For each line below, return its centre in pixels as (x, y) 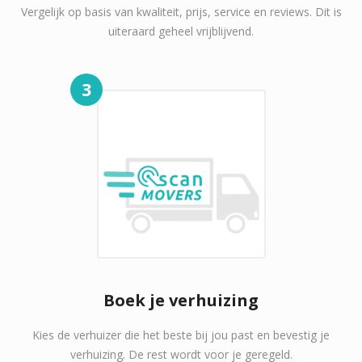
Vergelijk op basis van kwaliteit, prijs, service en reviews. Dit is (181, 12)
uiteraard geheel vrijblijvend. (181, 31)
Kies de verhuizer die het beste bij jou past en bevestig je (181, 335)
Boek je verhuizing (181, 300)
